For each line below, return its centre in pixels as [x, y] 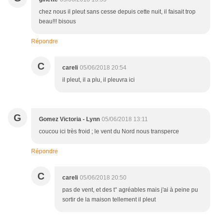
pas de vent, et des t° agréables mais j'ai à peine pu [130, 190]
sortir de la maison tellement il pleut [109, 200]
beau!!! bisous [57, 22]
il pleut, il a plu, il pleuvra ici [99, 80]
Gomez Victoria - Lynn [69, 119]
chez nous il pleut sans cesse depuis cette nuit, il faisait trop [117, 12]
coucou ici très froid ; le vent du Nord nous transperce [109, 132]
